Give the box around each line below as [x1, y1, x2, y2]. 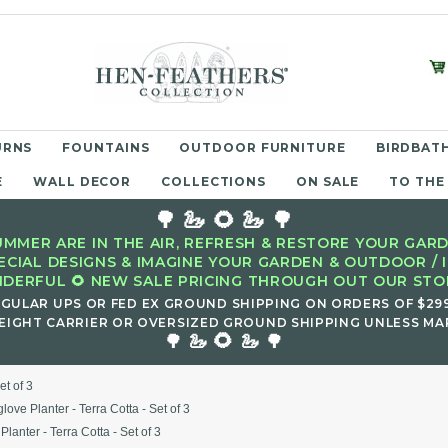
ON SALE [296, 174, 360, 189]
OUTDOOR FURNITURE [179, 140, 346, 155]
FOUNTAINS [62, 140, 150, 155]
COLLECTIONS [161, 174, 267, 189]
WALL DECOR [33, 174, 132, 189]
